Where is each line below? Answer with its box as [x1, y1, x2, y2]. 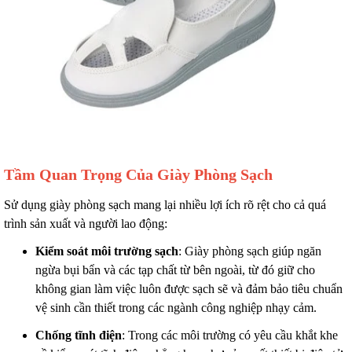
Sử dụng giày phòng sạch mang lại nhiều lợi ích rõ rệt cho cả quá [4, 198, 326, 211]
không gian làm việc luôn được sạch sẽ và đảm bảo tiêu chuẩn [35, 282, 343, 295]
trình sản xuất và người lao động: [4, 217, 167, 230]
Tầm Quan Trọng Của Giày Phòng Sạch [4, 166, 273, 183]
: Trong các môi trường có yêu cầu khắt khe [122, 328, 338, 342]
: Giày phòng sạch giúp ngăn [178, 244, 321, 258]
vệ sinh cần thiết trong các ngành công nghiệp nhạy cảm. [35, 301, 317, 314]
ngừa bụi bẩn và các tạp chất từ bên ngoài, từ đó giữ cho [35, 263, 315, 277]
